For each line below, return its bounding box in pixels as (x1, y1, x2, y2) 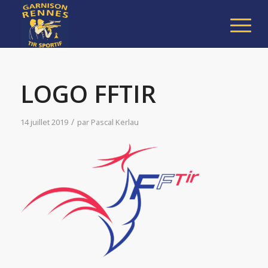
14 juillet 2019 (20, 117, 68, 127)
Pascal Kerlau (90, 117, 139, 127)
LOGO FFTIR (20, 77, 156, 110)
